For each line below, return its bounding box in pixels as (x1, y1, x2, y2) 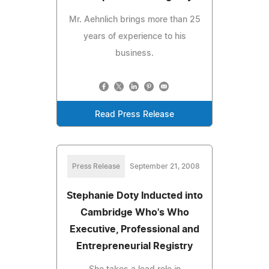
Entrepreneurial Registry (76, 241, 193, 251)
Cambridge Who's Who (80, 207, 189, 217)
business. (115, 49, 154, 58)
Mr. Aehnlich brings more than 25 (68, 15, 201, 24)
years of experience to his (83, 32, 186, 41)
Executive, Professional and (70, 224, 199, 234)
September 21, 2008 (129, 162, 200, 170)
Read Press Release (95, 110, 174, 119)
